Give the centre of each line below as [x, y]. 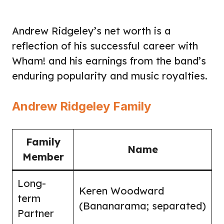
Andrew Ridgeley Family [81, 106]
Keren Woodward [121, 190]
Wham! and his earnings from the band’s [109, 60]
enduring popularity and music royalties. [110, 75]
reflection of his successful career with [105, 45]
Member [43, 156]
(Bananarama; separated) [142, 205]
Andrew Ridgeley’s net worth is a [91, 30]
